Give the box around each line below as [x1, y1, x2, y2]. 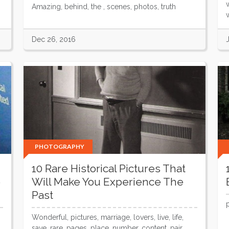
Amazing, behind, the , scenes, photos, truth [32, 3, 176, 11]
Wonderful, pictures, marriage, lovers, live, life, [32, 213, 184, 221]
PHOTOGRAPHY [35, 143, 84, 150]
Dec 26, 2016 [32, 35, 76, 43]
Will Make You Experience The [32, 175, 184, 188]
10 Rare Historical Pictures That [32, 162, 186, 175]
